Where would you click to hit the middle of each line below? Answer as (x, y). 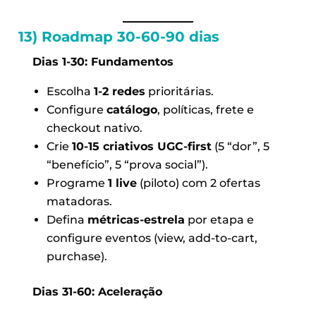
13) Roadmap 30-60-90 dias (119, 36)
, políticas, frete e (205, 109)
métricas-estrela (136, 219)
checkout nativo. (94, 128)
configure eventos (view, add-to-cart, (152, 238)
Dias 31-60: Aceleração (98, 291)
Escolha (70, 91)
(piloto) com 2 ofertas (198, 183)
